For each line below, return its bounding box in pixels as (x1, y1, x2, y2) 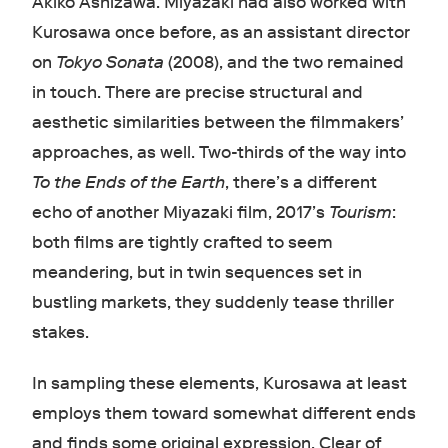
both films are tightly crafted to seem (31, 232, 333, 254)
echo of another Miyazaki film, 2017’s (31, 202, 329, 224)
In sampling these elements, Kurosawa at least (31, 373, 407, 395)
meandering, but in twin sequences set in (31, 262, 362, 284)
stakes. (31, 322, 93, 344)
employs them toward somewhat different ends (31, 403, 416, 425)
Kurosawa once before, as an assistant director (31, 22, 410, 44)
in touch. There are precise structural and (31, 82, 363, 104)
